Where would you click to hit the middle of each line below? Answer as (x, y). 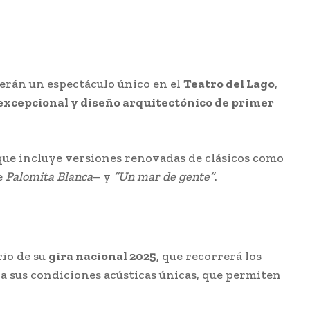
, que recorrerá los (209, 256)
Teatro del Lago (229, 84)
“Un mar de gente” (164, 177)
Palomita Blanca (49, 177)
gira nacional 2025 (102, 256)
